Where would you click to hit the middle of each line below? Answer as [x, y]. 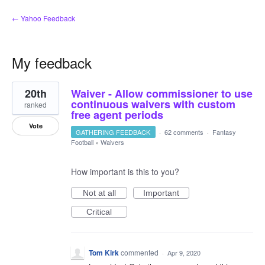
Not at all [99, 193]
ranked [35, 104]
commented [140, 252]
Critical [99, 212]
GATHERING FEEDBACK [113, 132]
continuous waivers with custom [153, 104]
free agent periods [117, 115]
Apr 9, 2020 [184, 253]
